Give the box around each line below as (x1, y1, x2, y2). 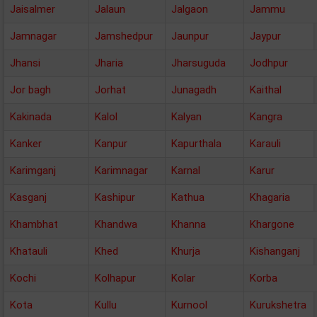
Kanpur (95, 137, 127, 150)
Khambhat (10, 218, 58, 231)
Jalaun (95, 3, 125, 16)
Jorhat (95, 83, 126, 96)
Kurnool (171, 299, 207, 311)
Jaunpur (171, 30, 209, 42)
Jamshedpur (95, 30, 153, 42)
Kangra (250, 110, 282, 123)
